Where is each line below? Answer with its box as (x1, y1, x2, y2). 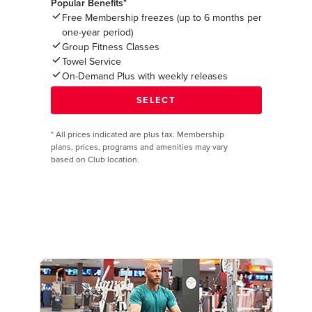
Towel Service (61, 56, 121, 68)
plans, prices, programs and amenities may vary (50, 142, 228, 153)
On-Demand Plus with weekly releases (61, 70, 228, 83)
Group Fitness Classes (61, 41, 159, 54)
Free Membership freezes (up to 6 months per (61, 12, 262, 24)
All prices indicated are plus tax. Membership (55, 130, 224, 140)
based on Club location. (50, 155, 139, 165)
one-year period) (61, 26, 133, 39)
